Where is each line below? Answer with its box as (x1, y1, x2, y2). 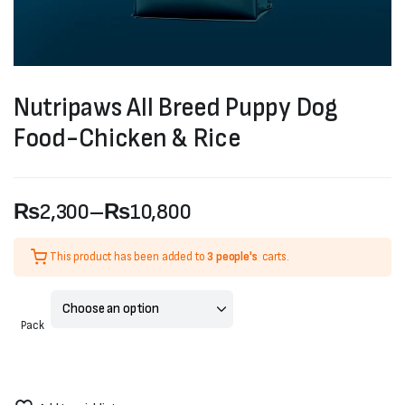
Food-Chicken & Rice (14, 123, 240, 155)
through (13, 327, 86, 353)
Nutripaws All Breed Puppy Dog (14, 92, 338, 124)
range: (13, 262, 70, 288)
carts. (261, 250, 289, 264)
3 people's (207, 250, 258, 264)
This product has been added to (50, 250, 208, 264)
